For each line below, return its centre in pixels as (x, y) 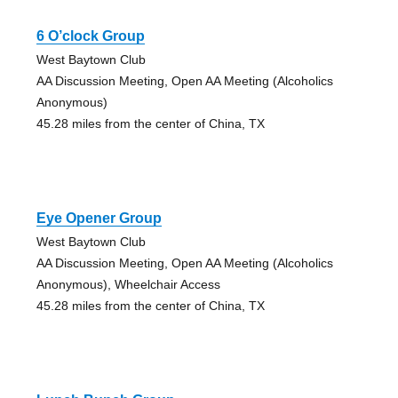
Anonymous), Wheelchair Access (128, 284)
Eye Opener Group (99, 218)
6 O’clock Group (90, 36)
